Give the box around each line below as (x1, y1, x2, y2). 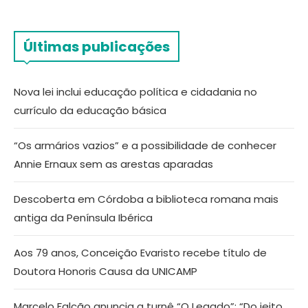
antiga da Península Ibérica (14, 210, 153, 225)
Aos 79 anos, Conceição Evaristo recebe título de (14, 245, 267, 261)
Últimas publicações (23, 37, 170, 57)
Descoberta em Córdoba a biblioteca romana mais (14, 192, 278, 207)
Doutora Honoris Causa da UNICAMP (14, 264, 197, 279)
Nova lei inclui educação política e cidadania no (14, 85, 257, 100)
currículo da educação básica (14, 103, 166, 118)
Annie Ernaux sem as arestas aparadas (14, 157, 213, 172)
